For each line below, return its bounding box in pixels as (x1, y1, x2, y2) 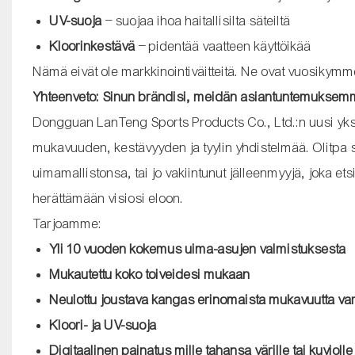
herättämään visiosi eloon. (32, 189, 184, 207)
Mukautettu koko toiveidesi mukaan (50, 265, 251, 283)
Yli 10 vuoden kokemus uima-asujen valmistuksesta (50, 240, 347, 258)
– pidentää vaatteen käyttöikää (136, 37, 312, 55)
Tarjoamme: (32, 215, 102, 232)
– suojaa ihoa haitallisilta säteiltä (102, 12, 292, 29)
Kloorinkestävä (50, 37, 136, 55)
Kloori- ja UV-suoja (50, 316, 158, 334)
